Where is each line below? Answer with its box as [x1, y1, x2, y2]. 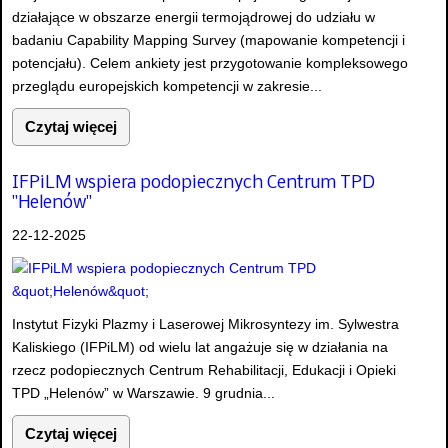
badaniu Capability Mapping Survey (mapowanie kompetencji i [12, 31, 405, 48]
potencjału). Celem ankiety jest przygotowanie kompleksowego [12, 54, 408, 71]
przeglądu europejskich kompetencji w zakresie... [12, 77, 322, 94]
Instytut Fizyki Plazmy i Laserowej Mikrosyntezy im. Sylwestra [12, 315, 399, 332]
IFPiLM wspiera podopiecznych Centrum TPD [12, 173, 375, 193]
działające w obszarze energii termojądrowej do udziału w [12, 8, 375, 25]
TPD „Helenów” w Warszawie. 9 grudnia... [12, 384, 275, 401]
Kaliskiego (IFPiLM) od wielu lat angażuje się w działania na [12, 338, 388, 355]
